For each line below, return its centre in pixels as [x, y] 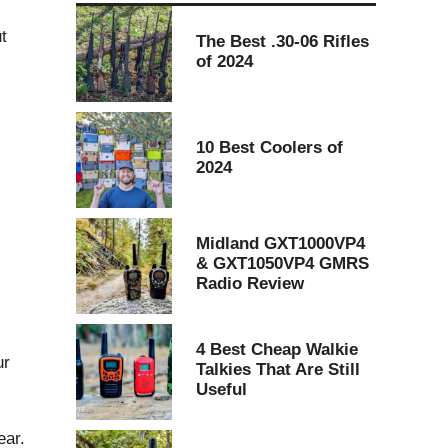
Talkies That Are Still [278, 369]
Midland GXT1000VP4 [280, 243]
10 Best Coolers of [269, 147]
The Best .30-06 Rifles [282, 41]
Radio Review [250, 283]
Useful [221, 389]
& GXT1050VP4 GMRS [282, 263]
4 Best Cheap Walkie [277, 349]
